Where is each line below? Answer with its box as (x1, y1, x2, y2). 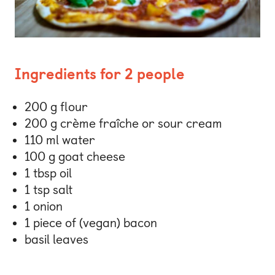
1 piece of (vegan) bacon (25, 215, 157, 230)
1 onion (25, 198, 63, 214)
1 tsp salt (25, 182, 72, 197)
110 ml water (25, 132, 95, 147)
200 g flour (25, 99, 88, 114)
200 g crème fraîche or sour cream (25, 115, 222, 131)
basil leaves (25, 231, 88, 247)
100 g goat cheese (25, 149, 125, 164)
